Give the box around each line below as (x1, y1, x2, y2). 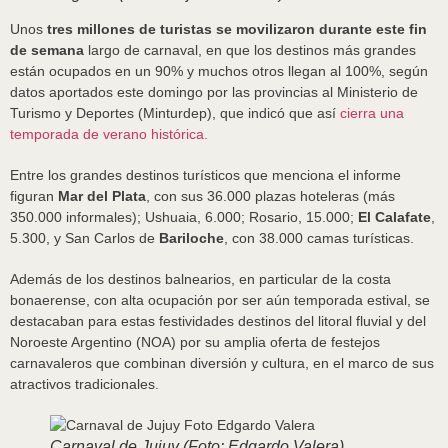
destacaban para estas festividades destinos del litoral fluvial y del (10, 313, 426, 329)
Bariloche (159, 230, 224, 246)
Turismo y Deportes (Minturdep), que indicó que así (10, 105, 336, 121)
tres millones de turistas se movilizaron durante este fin (47, 21, 427, 37)
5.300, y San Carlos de (10, 230, 159, 246)
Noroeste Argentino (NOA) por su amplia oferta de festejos (10, 334, 380, 350)
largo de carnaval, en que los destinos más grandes (84, 42, 416, 58)
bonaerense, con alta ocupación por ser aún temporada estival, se (10, 292, 430, 308)
